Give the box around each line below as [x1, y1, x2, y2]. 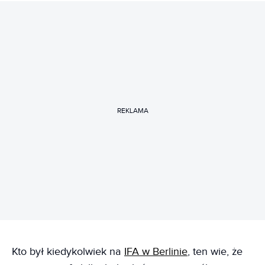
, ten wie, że [188, 245, 243, 258]
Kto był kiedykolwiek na [12, 245, 124, 258]
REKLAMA [117, 106, 148, 115]
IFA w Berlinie [124, 245, 188, 258]
